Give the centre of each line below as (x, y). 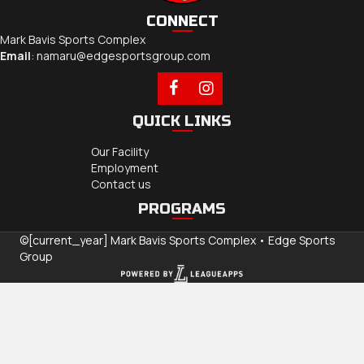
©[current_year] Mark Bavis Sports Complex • (144, 240)
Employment (125, 167)
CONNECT (182, 21)
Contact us (121, 184)
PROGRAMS (182, 208)
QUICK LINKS (182, 121)
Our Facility (120, 151)
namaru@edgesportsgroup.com (123, 55)
